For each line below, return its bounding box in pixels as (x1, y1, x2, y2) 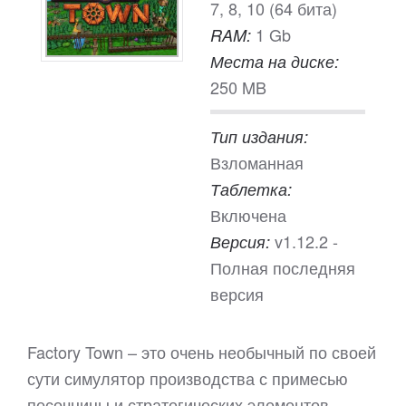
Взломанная (210, 150, 304, 174)
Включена (210, 203, 286, 227)
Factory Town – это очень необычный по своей (27, 340, 376, 363)
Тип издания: (210, 125, 308, 148)
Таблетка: (210, 178, 292, 200)
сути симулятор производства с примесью (27, 366, 348, 390)
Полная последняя (210, 256, 355, 279)
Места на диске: (210, 50, 339, 72)
